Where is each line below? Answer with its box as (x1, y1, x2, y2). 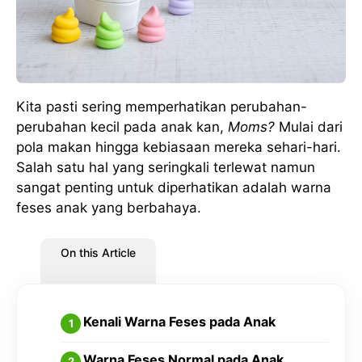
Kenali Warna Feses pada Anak (82, 314, 276, 330)
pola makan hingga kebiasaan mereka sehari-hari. (16, 138, 341, 155)
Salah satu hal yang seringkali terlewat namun (16, 158, 315, 175)
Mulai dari (279, 118, 343, 135)
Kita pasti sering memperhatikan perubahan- (16, 98, 307, 115)
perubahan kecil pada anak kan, (16, 118, 228, 135)
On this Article (61, 246, 136, 260)
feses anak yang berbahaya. (16, 199, 201, 216)
